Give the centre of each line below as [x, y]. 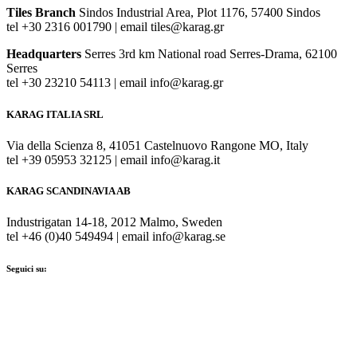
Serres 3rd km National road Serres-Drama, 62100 [209, 54]
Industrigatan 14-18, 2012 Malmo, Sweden [114, 222]
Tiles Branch [41, 13]
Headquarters [44, 54]
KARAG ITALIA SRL [55, 114]
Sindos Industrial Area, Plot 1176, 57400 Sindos [198, 13]
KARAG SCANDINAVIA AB [69, 191]
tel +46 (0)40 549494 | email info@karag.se [116, 237]
